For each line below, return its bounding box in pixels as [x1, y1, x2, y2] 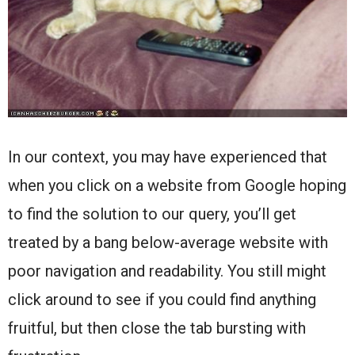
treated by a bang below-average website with [8, 233, 328, 253]
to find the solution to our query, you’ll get [8, 204, 296, 224]
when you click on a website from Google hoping [8, 176, 346, 196]
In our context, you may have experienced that [8, 147, 327, 167]
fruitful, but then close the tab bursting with [8, 319, 306, 338]
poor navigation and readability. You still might [8, 261, 326, 281]
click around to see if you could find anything [8, 290, 316, 310]
